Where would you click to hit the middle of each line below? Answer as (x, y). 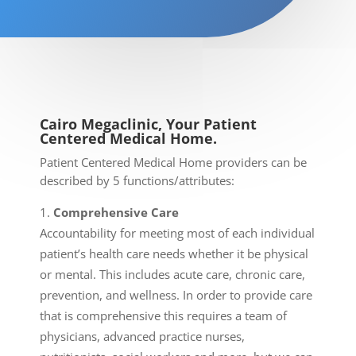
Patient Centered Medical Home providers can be (173, 162)
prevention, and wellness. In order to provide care (176, 295)
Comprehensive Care (116, 212)
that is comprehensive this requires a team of (163, 315)
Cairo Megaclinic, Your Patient (148, 124)
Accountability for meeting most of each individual (177, 233)
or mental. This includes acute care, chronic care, (172, 274)
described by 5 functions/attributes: (137, 180)
